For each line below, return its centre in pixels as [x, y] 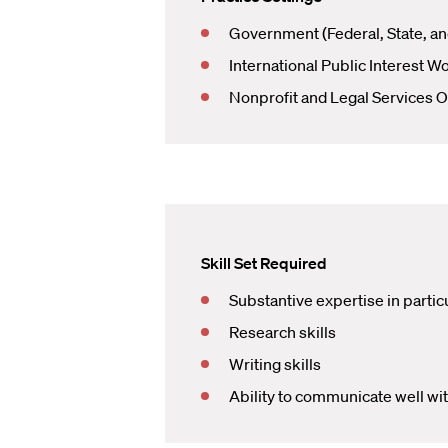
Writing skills [274, 364]
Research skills [282, 332]
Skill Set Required [263, 263]
